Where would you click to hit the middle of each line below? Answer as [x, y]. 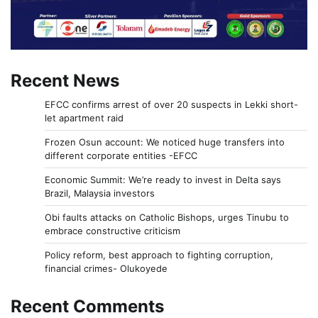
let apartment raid [84, 117]
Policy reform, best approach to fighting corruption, [159, 254]
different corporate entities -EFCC [121, 155]
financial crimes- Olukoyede [106, 268]
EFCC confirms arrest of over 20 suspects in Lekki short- [171, 104]
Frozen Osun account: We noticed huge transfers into [165, 142]
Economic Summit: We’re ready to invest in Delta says [163, 179]
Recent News [65, 80]
